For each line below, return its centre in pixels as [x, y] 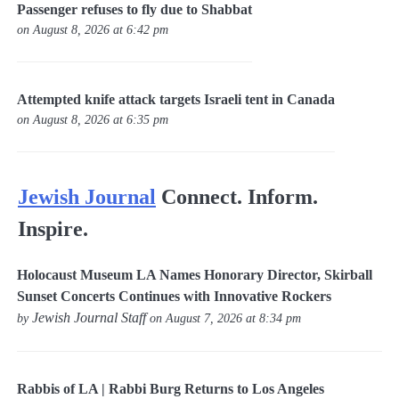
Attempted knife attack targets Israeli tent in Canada [176, 99]
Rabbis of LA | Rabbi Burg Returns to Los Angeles [171, 389]
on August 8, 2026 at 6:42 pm [93, 29]
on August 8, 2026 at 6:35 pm [93, 119]
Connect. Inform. [240, 196]
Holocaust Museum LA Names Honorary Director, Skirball [195, 275]
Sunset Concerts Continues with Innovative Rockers [175, 297]
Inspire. [53, 228]
